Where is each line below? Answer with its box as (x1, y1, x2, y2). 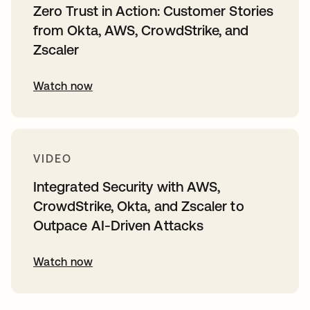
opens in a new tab (11, 295, 109, 308)
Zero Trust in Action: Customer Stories (33, 3, 274, 19)
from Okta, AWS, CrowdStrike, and (33, 22, 249, 39)
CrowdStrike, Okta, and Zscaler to (33, 198, 244, 215)
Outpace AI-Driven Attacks (33, 217, 204, 234)
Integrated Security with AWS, (33, 179, 221, 195)
